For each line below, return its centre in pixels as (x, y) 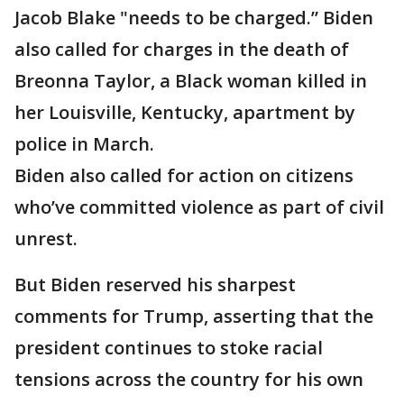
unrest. (46, 239)
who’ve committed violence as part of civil (199, 207)
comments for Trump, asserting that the (194, 316)
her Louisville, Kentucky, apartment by (185, 112)
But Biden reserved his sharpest (155, 285)
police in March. (84, 144)
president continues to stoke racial (169, 348)
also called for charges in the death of (182, 49)
